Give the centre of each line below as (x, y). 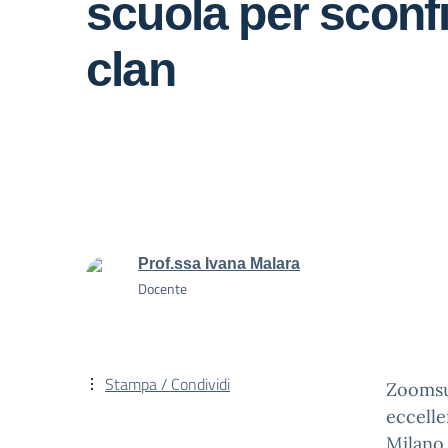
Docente (162, 288)
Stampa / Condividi (167, 384)
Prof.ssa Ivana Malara (219, 263)
